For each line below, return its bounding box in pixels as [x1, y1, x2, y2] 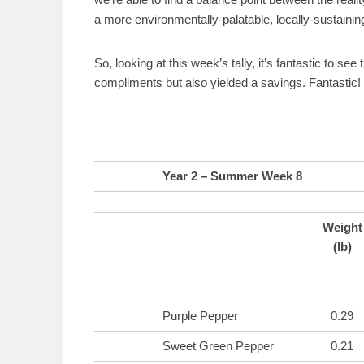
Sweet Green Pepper [162, 338, 274, 353]
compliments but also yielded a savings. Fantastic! [94, 75, 361, 89]
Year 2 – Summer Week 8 [162, 168, 302, 183]
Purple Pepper [162, 308, 238, 323]
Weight [322, 219, 362, 234]
